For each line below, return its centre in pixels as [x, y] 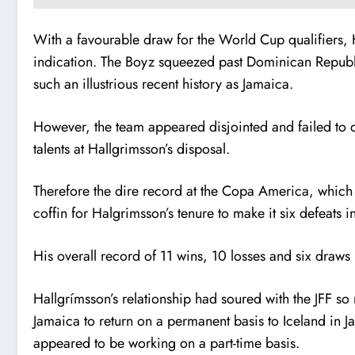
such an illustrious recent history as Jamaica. [163, 84]
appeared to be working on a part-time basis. [166, 343]
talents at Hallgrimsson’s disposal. [132, 149]
